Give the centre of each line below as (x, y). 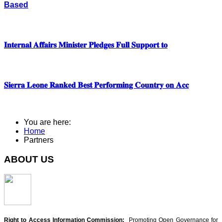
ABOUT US (29, 159)
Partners (39, 140)
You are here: (49, 122)
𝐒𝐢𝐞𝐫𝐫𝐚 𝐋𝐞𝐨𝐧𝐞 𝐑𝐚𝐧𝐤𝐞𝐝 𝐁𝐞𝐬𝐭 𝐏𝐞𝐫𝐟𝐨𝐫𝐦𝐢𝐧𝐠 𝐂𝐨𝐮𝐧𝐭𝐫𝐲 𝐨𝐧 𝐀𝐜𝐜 (96, 85)
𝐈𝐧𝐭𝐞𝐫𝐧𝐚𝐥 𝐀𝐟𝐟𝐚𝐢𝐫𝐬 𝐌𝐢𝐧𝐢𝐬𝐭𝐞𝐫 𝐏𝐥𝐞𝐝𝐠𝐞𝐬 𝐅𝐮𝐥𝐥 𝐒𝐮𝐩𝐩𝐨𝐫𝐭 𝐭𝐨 (86, 45)
